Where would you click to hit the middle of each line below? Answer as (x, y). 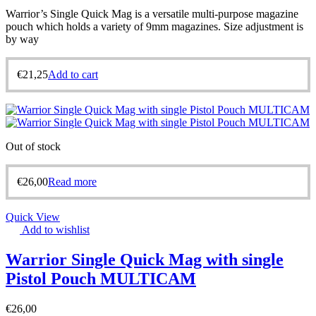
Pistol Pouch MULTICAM (101, 278)
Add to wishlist (56, 230)
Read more (72, 182)
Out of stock (33, 147)
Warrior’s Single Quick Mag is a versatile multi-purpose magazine (152, 14)
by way (22, 39)
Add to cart (73, 75)
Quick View (33, 217)
